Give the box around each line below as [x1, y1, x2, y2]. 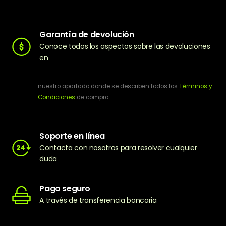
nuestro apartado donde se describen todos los [38, 82, 179, 90]
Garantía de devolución [39, 29, 134, 41]
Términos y [179, 82, 212, 90]
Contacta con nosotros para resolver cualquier [39, 143, 197, 153]
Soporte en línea [39, 130, 105, 142]
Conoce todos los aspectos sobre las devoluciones [39, 41, 210, 52]
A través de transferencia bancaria [39, 195, 157, 206]
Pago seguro [39, 183, 90, 195]
